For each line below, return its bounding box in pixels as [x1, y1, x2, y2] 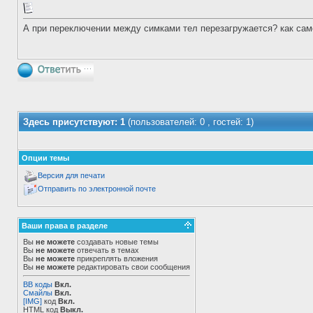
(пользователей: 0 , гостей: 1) [128, 117, 254, 127]
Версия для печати [38, 171, 105, 180]
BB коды [23, 280, 52, 289]
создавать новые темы [75, 238, 159, 246]
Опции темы [22, 154, 69, 162]
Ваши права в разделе [22, 221, 108, 230]
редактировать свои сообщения [75, 263, 190, 271]
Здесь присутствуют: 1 [23, 117, 128, 127]
